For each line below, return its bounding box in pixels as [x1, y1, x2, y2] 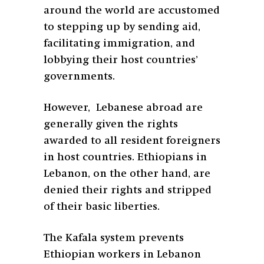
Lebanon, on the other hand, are [44, 169, 210, 180]
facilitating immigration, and [44, 38, 195, 49]
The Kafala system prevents [44, 233, 184, 244]
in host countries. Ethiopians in [44, 152, 207, 163]
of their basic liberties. [44, 202, 163, 213]
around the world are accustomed [44, 5, 220, 16]
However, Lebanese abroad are [44, 103, 203, 114]
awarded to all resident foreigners [44, 136, 220, 147]
